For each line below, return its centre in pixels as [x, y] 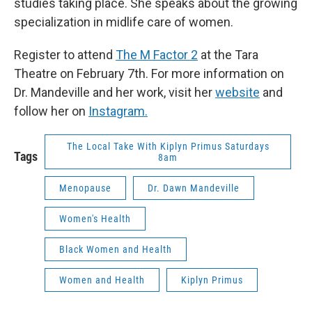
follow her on [51, 111]
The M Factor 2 [157, 55]
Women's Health [95, 219]
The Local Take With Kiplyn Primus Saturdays [168, 147]
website [237, 93]
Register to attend [65, 55]
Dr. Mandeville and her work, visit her [115, 93]
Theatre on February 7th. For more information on [149, 74]
